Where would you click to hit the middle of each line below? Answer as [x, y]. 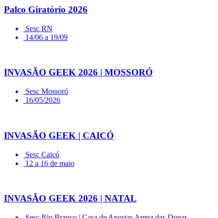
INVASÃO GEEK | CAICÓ [59, 135]
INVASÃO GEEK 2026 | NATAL [70, 199]
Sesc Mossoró [47, 91]
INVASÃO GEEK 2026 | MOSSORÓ [78, 73]
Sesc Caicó [42, 154]
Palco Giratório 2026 [46, 10]
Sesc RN [39, 28]
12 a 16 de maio [50, 163]
